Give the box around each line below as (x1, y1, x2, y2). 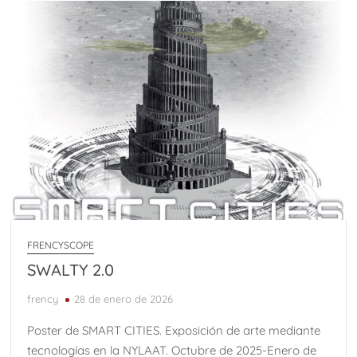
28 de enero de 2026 (74, 292, 174, 306)
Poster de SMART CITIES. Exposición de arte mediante (27, 323, 321, 339)
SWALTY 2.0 (27, 260, 115, 280)
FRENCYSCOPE (27, 239, 95, 252)
